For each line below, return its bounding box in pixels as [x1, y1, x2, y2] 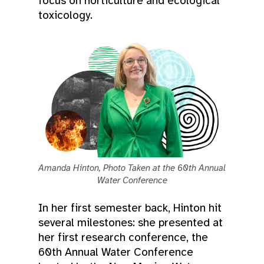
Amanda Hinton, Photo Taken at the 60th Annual [38, 162, 226, 173]
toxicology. [38, 8, 93, 22]
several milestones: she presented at [38, 215, 223, 230]
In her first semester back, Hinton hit [38, 200, 222, 215]
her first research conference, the [38, 230, 208, 245]
